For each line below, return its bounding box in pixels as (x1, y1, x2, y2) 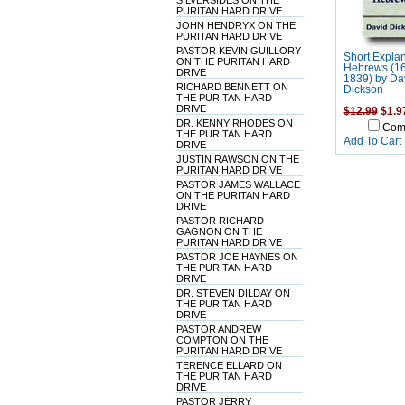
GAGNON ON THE (175, 226, 262, 237)
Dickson (343, 84, 383, 95)
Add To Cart (343, 136, 401, 146)
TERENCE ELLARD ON (175, 360, 282, 371)
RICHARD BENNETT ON (175, 81, 288, 92)
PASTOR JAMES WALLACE (175, 179, 300, 190)
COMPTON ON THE (175, 334, 268, 345)
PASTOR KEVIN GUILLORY (175, 45, 301, 56)
